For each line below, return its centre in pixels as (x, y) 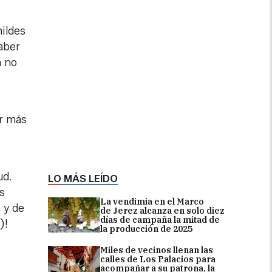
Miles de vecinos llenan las (157, 250)
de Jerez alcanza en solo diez (162, 210)
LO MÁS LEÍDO (83, 178)
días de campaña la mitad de (160, 219)
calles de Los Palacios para (158, 259)
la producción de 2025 (146, 229)
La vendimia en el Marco (152, 201)
